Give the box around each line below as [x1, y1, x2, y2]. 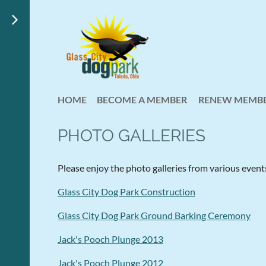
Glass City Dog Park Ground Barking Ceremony [58, 209, 251, 221]
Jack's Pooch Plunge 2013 [58, 233, 163, 245]
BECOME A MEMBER [97, 94, 187, 105]
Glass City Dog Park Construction [58, 185, 195, 197]
